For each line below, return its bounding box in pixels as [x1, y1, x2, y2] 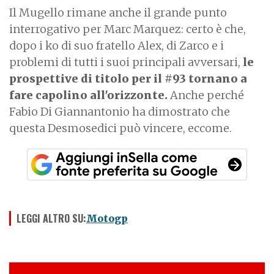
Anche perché [168, 87, 244, 102]
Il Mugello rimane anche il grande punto [9, 5, 227, 20]
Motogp [86, 212, 128, 224]
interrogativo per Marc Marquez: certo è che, [9, 21, 246, 36]
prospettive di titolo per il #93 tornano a [9, 71, 247, 86]
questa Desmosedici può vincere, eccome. [9, 120, 232, 135]
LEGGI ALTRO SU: [17, 210, 86, 226]
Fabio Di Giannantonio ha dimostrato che [9, 104, 230, 119]
